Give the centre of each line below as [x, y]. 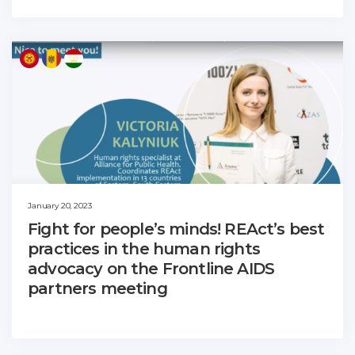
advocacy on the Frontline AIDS [151, 269]
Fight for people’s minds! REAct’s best [176, 229]
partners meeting [97, 289]
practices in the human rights [144, 249]
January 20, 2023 [60, 206]
